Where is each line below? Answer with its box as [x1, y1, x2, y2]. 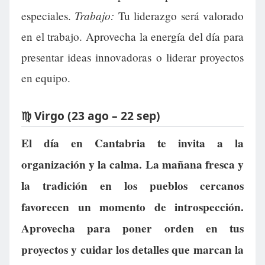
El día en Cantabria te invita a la [21, 135, 244, 152]
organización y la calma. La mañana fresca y [21, 156, 244, 173]
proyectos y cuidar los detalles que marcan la [21, 241, 244, 258]
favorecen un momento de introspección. [21, 199, 244, 216]
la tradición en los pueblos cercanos [21, 177, 244, 195]
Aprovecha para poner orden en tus [21, 220, 244, 237]
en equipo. [21, 70, 70, 86]
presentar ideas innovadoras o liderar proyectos [21, 50, 244, 65]
